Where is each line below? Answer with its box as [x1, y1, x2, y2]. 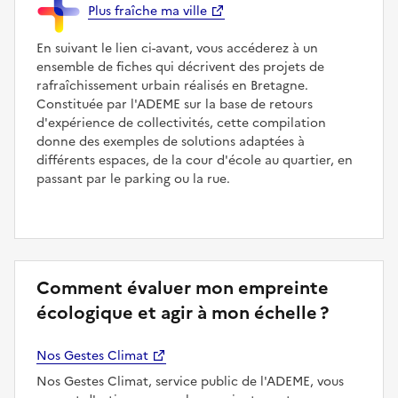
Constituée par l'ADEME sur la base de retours [36, 95, 313, 115]
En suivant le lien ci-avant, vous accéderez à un [36, 39, 318, 59]
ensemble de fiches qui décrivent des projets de [36, 58, 324, 77]
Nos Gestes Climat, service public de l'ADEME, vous [36, 372, 344, 392]
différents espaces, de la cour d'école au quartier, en [36, 151, 353, 171]
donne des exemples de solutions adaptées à [36, 132, 305, 152]
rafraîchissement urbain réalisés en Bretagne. [36, 76, 308, 96]
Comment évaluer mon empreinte [36, 275, 329, 302]
